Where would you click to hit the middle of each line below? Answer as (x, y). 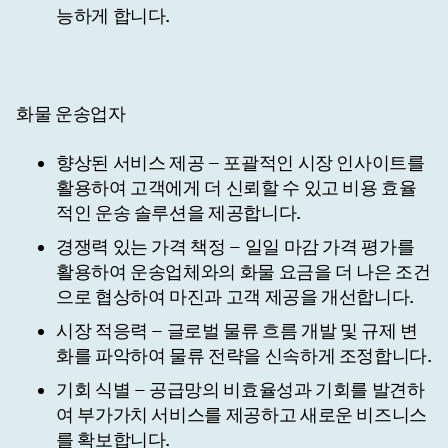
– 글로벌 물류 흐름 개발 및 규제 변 (282, 331)
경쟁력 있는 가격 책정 (141, 246)
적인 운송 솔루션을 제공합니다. (178, 213)
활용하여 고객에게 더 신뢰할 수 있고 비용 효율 (236, 188)
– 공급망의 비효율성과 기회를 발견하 (277, 390)
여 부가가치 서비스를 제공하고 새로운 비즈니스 (241, 415)
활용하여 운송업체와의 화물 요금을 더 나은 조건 (243, 272)
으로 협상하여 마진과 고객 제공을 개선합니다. (235, 297)
